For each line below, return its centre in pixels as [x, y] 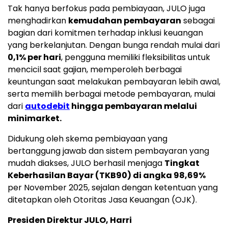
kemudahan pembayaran [125, 21]
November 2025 [56, 188]
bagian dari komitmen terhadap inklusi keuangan [105, 33]
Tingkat [182, 163]
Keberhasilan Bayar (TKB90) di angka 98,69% [107, 176]
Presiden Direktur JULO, [59, 220]
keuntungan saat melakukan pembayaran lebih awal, [114, 82]
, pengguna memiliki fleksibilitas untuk [136, 58]
